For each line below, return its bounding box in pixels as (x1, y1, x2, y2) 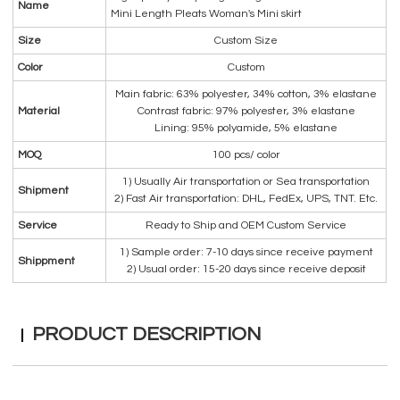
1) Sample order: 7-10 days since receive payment (119, 246, 373, 259)
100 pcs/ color (212, 149, 280, 162)
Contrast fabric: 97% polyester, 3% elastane (137, 105, 355, 118)
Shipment (18, 184, 70, 196)
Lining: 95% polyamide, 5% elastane (154, 122, 338, 135)
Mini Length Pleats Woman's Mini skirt (111, 8, 303, 21)
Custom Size (214, 35, 279, 47)
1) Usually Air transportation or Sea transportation (122, 176, 371, 188)
